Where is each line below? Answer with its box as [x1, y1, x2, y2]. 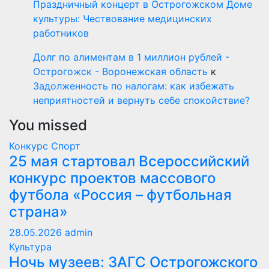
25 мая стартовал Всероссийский [9, 152, 249, 170]
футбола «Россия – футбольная [9, 186, 232, 204]
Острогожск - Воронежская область [33, 65, 208, 77]
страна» [9, 202, 68, 220]
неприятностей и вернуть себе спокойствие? [33, 94, 250, 106]
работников [33, 26, 89, 39]
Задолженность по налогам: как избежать [33, 79, 234, 92]
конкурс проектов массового [9, 169, 216, 187]
